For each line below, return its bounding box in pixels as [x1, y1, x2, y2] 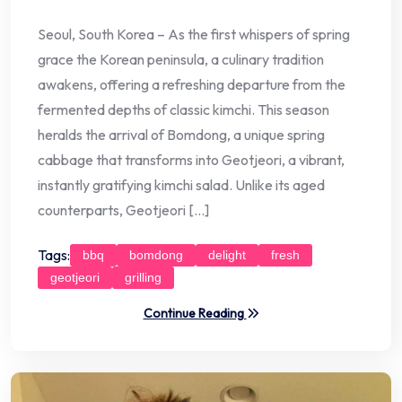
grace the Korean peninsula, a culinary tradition [38, 49, 324, 68]
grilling [125, 269, 162, 284]
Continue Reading [143, 305, 247, 322]
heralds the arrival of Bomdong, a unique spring [38, 125, 325, 144]
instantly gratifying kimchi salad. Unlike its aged [38, 175, 325, 194]
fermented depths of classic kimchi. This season [38, 100, 329, 118]
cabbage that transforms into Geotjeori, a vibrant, [38, 150, 345, 169]
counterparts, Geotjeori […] [38, 200, 209, 219]
